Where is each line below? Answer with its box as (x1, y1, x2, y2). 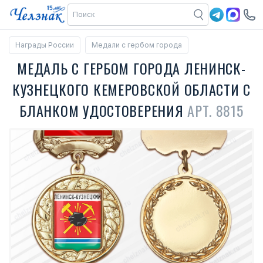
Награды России (15, 41, 74, 49)
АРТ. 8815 (187, 100, 244, 121)
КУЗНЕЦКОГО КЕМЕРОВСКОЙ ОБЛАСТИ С (12, 79, 251, 100)
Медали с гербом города (92, 41, 182, 49)
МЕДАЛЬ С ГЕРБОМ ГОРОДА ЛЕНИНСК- (17, 58, 246, 79)
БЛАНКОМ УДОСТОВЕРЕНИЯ (19, 100, 188, 121)
